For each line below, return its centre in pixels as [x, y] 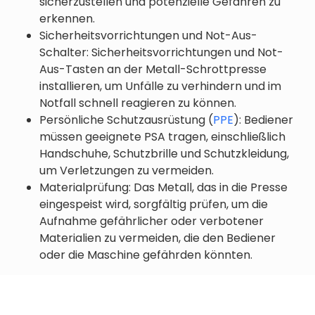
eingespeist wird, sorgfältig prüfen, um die [154, 204]
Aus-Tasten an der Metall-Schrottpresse [153, 69]
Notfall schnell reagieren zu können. [138, 103]
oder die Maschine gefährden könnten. [146, 255]
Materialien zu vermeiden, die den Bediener [157, 238]
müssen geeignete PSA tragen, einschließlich [162, 136]
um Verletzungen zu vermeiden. [127, 170]
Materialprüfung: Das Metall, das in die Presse [163, 187]
